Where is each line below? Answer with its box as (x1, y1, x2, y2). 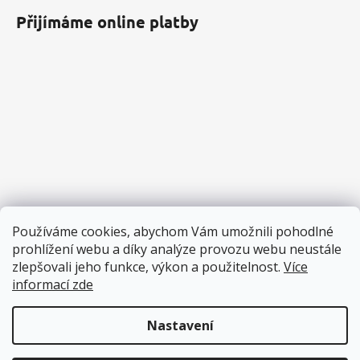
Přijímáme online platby (16, 10, 198, 32)
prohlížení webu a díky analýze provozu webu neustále (12, 240, 342, 258)
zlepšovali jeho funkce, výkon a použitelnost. (12, 258, 284, 276)
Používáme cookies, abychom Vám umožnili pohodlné (12, 223, 333, 240)
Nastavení (146, 317, 214, 334)
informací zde (12, 276, 93, 293)
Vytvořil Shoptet (149, 329, 232, 346)
